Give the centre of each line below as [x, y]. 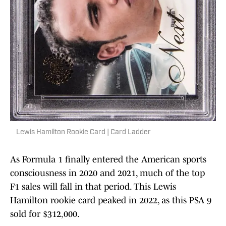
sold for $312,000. [45, 214]
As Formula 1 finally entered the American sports [108, 160]
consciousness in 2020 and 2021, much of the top [107, 173]
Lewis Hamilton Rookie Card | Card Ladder [83, 133]
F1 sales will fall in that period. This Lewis [93, 187]
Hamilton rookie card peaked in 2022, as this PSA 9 [111, 201]
